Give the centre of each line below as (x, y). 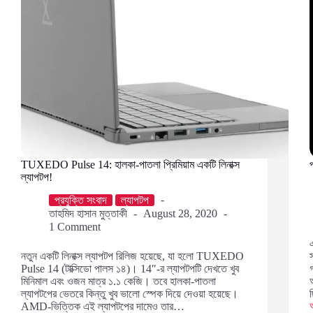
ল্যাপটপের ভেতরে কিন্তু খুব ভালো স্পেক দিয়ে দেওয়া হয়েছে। (130, 294)
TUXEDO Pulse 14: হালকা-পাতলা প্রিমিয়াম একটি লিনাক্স (130, 164)
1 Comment (75, 227)
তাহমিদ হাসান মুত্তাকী (88, 213)
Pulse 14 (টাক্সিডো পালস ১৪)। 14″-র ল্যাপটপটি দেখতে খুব (130, 269)
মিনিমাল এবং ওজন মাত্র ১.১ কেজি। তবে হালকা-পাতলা (118, 282)
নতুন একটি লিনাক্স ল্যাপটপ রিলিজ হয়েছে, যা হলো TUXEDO (132, 256)
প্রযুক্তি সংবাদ (81, 200)
